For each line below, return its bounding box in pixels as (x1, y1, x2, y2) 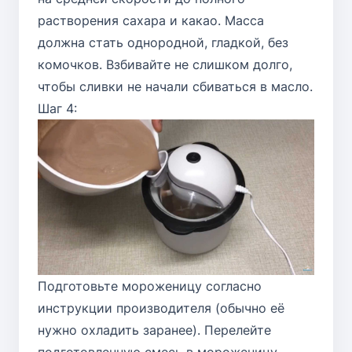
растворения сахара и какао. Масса (38, 12, 264, 28)
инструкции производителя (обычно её (38, 299, 284, 316)
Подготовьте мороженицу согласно (38, 277, 262, 294)
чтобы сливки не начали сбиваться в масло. (38, 78, 313, 94)
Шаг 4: (38, 100, 77, 116)
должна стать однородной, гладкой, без (38, 34, 288, 50)
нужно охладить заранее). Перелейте (38, 321, 271, 338)
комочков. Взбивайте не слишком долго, (38, 56, 292, 72)
